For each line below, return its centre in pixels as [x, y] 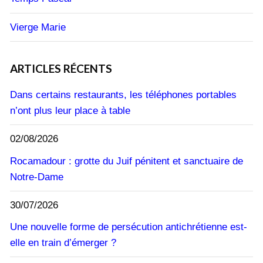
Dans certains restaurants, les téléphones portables [123, 95]
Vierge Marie [38, 27]
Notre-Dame [37, 177]
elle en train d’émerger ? [63, 243]
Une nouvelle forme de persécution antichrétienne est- [129, 227]
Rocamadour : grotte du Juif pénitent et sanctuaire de [127, 161]
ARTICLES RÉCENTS [61, 69]
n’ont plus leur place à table [70, 111]
